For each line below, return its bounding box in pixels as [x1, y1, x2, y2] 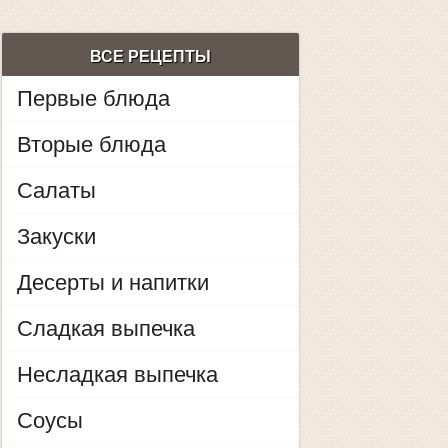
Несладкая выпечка [16, 362, 218, 387]
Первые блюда [16, 86, 170, 111]
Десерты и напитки [16, 270, 209, 295]
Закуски [16, 224, 96, 249]
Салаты [16, 178, 96, 203]
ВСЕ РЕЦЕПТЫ [89, 48, 211, 65]
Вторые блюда [16, 132, 166, 157]
